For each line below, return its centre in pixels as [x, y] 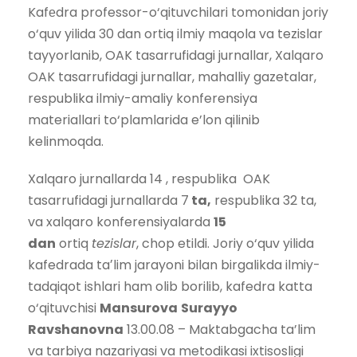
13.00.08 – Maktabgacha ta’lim [220, 329]
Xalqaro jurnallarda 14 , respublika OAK [149, 178]
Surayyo [209, 308]
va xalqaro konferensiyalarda [121, 222]
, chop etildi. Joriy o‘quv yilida [225, 243]
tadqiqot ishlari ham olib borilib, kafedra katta [170, 286]
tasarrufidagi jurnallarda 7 [108, 200]
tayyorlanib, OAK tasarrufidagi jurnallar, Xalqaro [176, 55]
